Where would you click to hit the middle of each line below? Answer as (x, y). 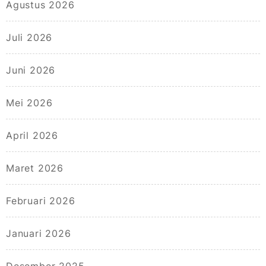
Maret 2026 (35, 168)
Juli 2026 (29, 38)
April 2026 (32, 136)
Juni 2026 (31, 70)
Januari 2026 (39, 234)
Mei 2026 (29, 103)
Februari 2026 (41, 201)
